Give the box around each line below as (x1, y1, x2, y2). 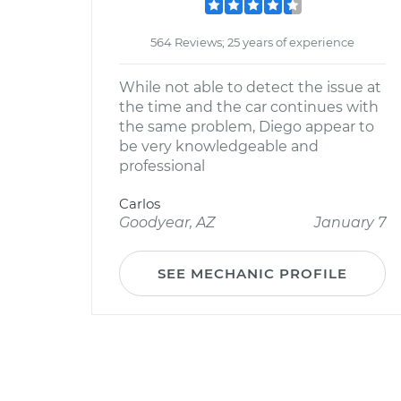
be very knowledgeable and (119, 138, 319, 155)
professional (119, 158, 205, 175)
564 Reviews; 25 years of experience (150, 35, 354, 49)
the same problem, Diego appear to (119, 118, 374, 135)
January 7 (314, 214, 386, 231)
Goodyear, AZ (119, 214, 215, 231)
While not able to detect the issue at (119, 79, 381, 96)
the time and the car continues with (119, 98, 379, 115)
